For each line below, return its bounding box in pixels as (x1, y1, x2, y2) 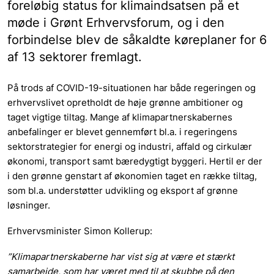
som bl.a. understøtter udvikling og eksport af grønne (7, 185, 238, 196)
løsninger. (7, 199, 50, 211)
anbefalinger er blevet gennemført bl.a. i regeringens (7, 126, 237, 138)
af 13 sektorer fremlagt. (7, 50, 142, 64)
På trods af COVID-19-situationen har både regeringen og (7, 82, 256, 94)
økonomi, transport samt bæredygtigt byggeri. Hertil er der (7, 155, 262, 167)
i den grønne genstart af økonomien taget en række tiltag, (7, 170, 257, 182)
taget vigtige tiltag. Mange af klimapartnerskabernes (7, 111, 232, 123)
